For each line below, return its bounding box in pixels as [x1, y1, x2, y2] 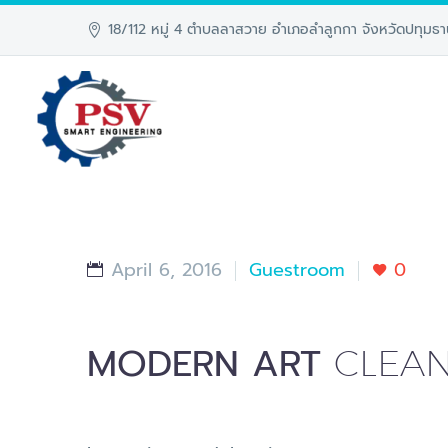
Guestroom [249, 256, 345, 284]
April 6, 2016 [111, 256, 222, 284]
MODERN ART [87, 337, 334, 391]
